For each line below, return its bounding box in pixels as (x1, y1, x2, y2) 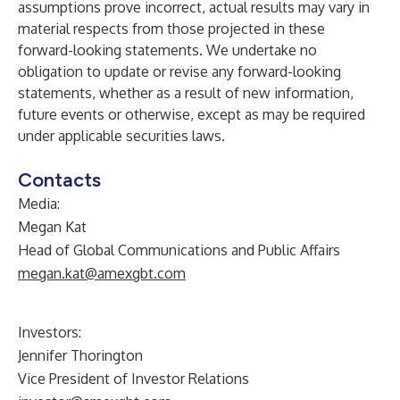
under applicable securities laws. (18, 127, 225, 145)
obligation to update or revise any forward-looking (18, 62, 341, 80)
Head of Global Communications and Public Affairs (18, 241, 340, 259)
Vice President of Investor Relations (18, 370, 249, 387)
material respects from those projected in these (18, 20, 325, 37)
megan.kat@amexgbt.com (18, 264, 186, 282)
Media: (18, 195, 60, 212)
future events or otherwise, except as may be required (18, 105, 365, 123)
